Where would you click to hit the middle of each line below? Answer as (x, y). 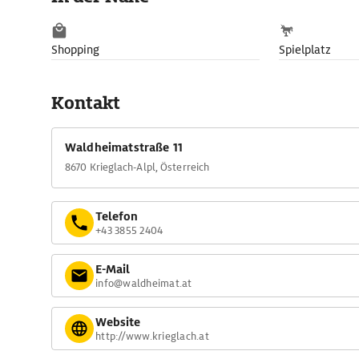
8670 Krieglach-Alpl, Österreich (137, 167)
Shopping (75, 50)
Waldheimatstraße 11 (124, 147)
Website (118, 322)
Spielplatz (305, 50)
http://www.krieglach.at (152, 336)
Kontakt (86, 103)
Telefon (117, 216)
